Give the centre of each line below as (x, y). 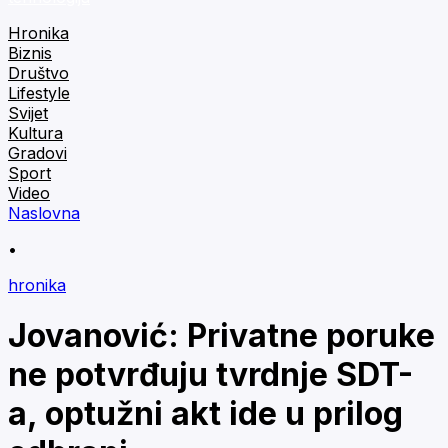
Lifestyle (39, 93)
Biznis (30, 53)
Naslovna (44, 213)
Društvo (38, 73)
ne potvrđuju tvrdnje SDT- (210, 375)
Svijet (28, 113)
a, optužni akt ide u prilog (205, 414)
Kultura (35, 133)
